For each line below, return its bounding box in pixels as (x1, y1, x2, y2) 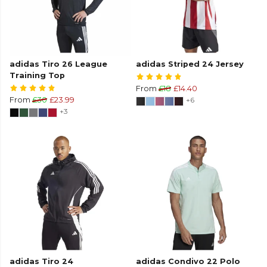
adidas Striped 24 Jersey (136, 60, 244, 69)
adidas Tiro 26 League (10, 60, 107, 69)
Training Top (10, 71, 65, 80)
